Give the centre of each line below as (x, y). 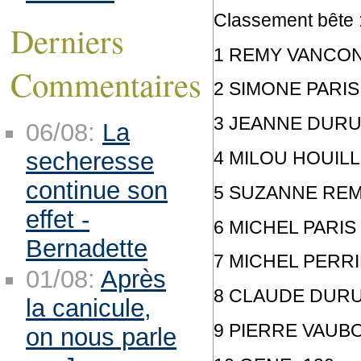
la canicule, (88, 309)
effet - (57, 220)
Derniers (67, 41)
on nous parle (101, 338)
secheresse (89, 162)
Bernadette (86, 249)
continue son (96, 191)
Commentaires (106, 84)
